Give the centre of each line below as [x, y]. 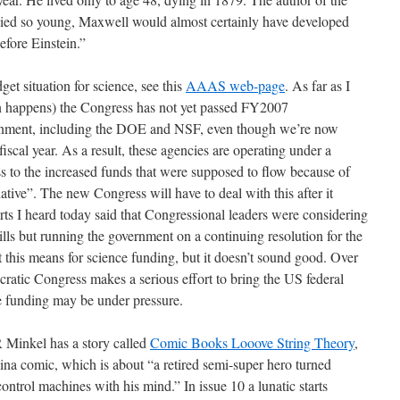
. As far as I [317, 85]
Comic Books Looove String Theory [252, 342]
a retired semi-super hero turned [242, 364]
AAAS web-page [235, 85]
